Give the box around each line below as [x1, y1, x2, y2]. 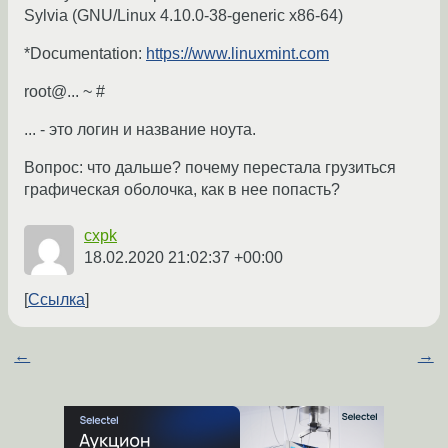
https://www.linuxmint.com [146, 45, 329, 63]
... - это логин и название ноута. [24, 121, 256, 139]
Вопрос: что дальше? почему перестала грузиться [24, 159, 396, 177]
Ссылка [28, 291, 85, 309]
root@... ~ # [24, 83, 105, 101]
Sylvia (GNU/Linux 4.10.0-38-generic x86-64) [24, 7, 343, 25]
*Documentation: [24, 45, 146, 63]
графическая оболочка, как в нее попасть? [24, 181, 340, 199]
